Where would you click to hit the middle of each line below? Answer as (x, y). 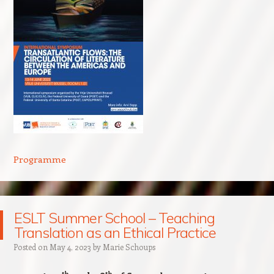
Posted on (31, 246)
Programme (39, 159)
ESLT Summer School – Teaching (115, 217)
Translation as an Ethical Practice (115, 232)
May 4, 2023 (70, 246)
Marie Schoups (129, 246)
